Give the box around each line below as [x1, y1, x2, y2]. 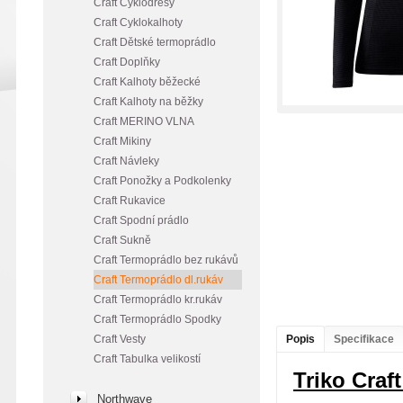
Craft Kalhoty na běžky [94, 95, 203, 108]
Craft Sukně [94, 234, 151, 246]
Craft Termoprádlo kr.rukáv [94, 293, 222, 306]
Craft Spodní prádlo [94, 214, 189, 227]
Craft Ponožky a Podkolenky [94, 175, 231, 187]
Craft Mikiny [94, 135, 151, 148]
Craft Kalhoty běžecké [94, 76, 201, 88]
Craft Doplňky [94, 56, 160, 68]
